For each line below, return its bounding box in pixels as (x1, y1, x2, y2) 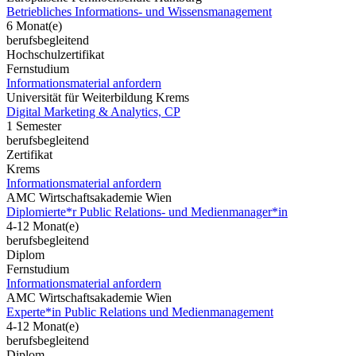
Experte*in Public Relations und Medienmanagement (6, 304, 273, 319)
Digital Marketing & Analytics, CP (6, 104, 180, 118)
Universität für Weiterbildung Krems (6, 90, 189, 104)
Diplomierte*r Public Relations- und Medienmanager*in (6, 204, 288, 219)
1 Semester (6, 118, 61, 133)
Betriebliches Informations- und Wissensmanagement (6, 4, 272, 18)
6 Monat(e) (6, 18, 62, 33)
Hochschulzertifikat (6, 47, 104, 61)
